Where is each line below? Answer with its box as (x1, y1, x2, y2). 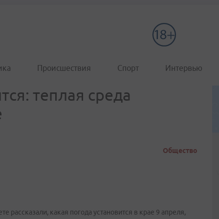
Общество (163, 147, 197, 154)
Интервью (165, 64, 202, 72)
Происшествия (37, 64, 91, 72)
